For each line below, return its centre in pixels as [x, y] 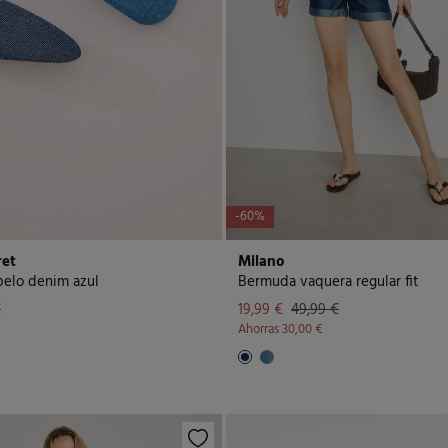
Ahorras [260, 329]
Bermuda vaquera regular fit [328, 281]
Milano [261, 261]
